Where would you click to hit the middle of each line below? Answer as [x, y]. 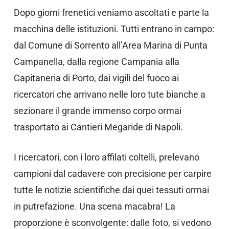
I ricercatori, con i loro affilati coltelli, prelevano [106, 157]
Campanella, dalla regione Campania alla [96, 62]
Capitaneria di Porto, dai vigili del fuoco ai [96, 78]
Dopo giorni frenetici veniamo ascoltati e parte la [111, 13]
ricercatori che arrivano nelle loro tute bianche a [109, 95]
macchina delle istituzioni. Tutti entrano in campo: [114, 29]
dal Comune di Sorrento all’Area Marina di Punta [110, 45]
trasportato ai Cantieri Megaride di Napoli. [98, 127]
